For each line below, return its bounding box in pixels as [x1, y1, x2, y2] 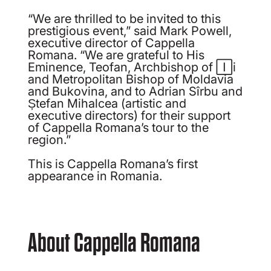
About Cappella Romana [28, 229, 201, 258]
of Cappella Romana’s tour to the [28, 117, 209, 136]
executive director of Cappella [28, 33, 195, 51]
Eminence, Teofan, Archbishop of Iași [28, 57, 237, 76]
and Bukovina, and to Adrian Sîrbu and [28, 81, 243, 100]
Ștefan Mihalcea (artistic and [28, 93, 187, 112]
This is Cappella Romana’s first [28, 154, 198, 172]
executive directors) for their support [28, 105, 231, 124]
